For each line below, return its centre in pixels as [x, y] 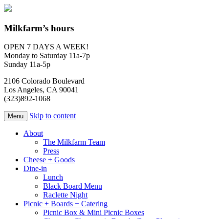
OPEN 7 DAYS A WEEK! [46, 47]
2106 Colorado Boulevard [44, 81]
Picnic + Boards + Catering [66, 204]
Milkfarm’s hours [39, 28]
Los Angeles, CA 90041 [41, 90]
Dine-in [35, 169]
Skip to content [53, 116]
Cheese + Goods [49, 160]
